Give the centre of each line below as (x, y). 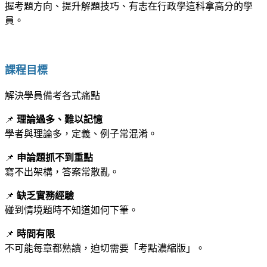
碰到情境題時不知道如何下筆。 (72, 210)
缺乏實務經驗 (45, 195)
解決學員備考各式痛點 (52, 95)
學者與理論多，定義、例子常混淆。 (81, 133)
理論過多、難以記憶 (60, 119)
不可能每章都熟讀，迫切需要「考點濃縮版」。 (105, 248)
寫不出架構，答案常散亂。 (62, 172)
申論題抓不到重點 (55, 157)
